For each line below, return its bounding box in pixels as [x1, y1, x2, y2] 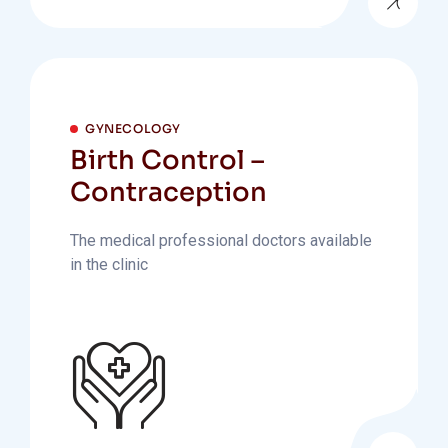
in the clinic [70, 255, 148, 274]
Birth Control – [70, 144, 264, 177]
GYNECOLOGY [85, 121, 181, 136]
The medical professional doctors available [70, 231, 372, 250]
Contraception [70, 176, 267, 209]
